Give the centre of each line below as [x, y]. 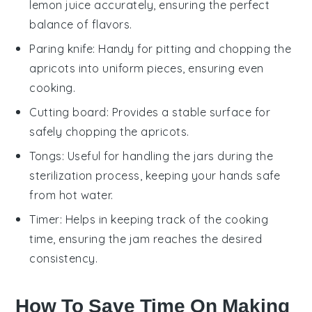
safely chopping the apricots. [109, 131]
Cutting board [68, 112]
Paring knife [61, 48]
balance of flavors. [81, 24]
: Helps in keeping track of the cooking [164, 219]
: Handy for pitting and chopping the [192, 48]
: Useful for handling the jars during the [167, 156]
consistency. [64, 258]
